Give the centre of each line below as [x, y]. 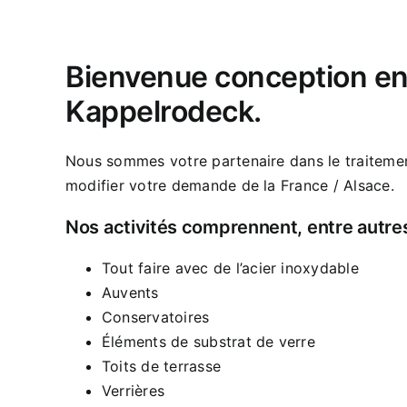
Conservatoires [156, 317]
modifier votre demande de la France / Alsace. [230, 185]
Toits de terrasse [162, 366]
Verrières [134, 390]
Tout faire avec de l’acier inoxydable [230, 268]
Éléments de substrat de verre [208, 341]
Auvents [130, 292]
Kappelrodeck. [164, 112]
